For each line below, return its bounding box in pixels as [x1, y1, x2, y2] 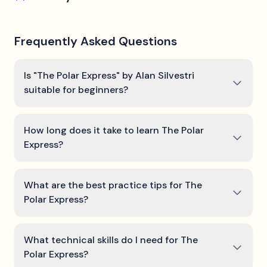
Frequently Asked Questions [14, 33, 177, 49]
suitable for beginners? [24, 83, 128, 96]
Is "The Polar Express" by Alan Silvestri [24, 69, 194, 82]
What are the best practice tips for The [24, 179, 202, 191]
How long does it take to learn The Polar [24, 124, 204, 136]
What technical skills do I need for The [24, 234, 198, 246]
